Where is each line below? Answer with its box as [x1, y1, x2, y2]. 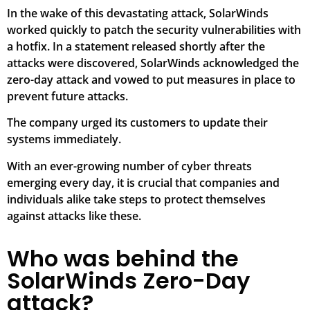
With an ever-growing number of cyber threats [7, 158, 252, 174]
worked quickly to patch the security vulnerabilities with [7, 22, 301, 38]
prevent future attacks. [7, 89, 128, 104]
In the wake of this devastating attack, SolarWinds [7, 6, 268, 21]
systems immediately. [7, 131, 121, 147]
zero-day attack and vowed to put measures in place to [7, 72, 295, 88]
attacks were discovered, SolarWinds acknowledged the [7, 55, 299, 71]
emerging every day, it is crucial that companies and [7, 174, 280, 190]
